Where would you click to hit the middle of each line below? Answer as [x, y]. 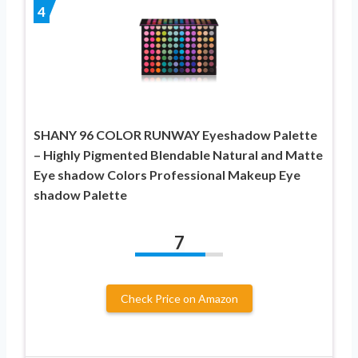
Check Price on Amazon [179, 298]
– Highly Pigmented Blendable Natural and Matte [178, 154]
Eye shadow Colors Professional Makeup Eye [167, 174]
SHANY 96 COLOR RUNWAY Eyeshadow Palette [175, 134]
